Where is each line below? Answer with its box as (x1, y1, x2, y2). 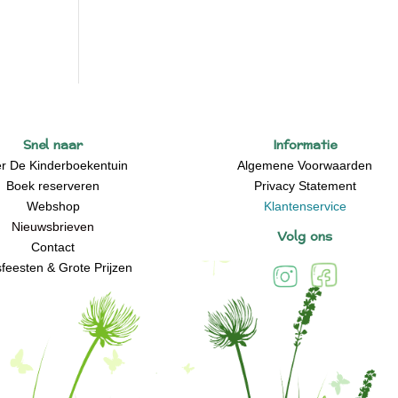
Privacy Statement (253, 179, 356, 193)
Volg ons (277, 225, 333, 248)
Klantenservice (263, 199, 346, 213)
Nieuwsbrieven (12, 219, 95, 234)
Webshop (26, 199, 80, 213)
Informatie (273, 134, 338, 156)
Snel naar (23, 134, 84, 156)
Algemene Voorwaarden (237, 158, 373, 172)
